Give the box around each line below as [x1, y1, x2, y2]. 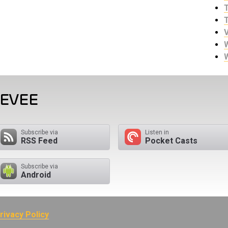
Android [21, 169, 51, 180]
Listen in [145, 128, 169, 136]
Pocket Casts [145, 135, 197, 146]
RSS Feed [21, 135, 58, 146]
